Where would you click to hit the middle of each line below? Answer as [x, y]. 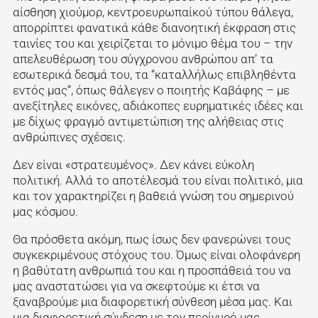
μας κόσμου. [46, 212]
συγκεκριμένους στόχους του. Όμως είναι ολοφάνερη [156, 254]
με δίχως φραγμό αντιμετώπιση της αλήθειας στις [148, 122]
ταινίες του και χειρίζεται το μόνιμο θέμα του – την [152, 44]
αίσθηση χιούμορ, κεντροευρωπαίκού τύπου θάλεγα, [153, 12]
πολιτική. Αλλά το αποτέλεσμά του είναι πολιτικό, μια [158, 181]
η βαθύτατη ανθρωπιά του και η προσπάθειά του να [152, 270]
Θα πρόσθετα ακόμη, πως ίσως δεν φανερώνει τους [152, 239]
